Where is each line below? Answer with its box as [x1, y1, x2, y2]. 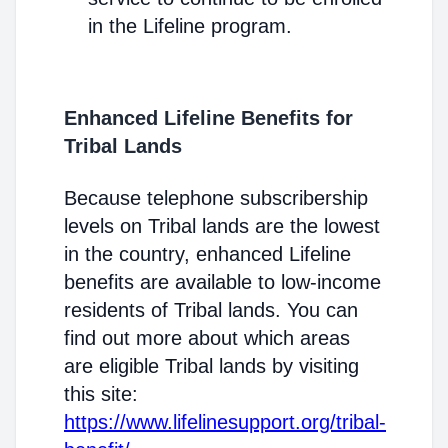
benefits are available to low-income [64, 271, 381, 293]
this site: [64, 383, 138, 405]
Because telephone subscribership [64, 187, 368, 209]
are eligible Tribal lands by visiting [64, 355, 359, 377]
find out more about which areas [64, 327, 350, 349]
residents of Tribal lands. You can [64, 299, 358, 321]
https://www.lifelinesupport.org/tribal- [64, 411, 386, 433]
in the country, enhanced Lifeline [64, 243, 351, 265]
